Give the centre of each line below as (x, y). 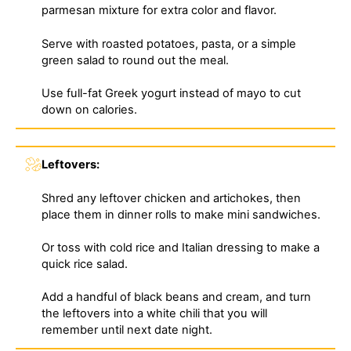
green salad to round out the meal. (136, 60)
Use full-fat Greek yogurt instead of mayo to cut (172, 93)
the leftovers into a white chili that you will (155, 314)
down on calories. (90, 109)
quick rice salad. (85, 264)
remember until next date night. (127, 330)
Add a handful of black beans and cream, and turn (177, 297)
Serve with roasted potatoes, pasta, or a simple (169, 43)
